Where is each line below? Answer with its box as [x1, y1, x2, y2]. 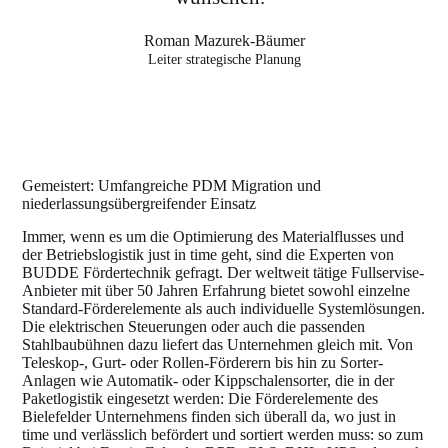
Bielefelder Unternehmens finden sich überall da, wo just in [22, 407, 397, 425]
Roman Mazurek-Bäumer [143, 32, 305, 49]
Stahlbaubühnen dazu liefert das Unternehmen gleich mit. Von [22, 335, 414, 353]
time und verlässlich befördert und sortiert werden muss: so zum [22, 425, 424, 443]
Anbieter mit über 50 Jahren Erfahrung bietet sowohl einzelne [22, 281, 411, 299]
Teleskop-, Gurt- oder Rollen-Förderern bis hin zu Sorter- [22, 353, 384, 371]
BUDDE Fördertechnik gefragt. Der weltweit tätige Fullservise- [22, 263, 425, 281]
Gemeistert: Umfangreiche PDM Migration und [22, 177, 322, 194]
